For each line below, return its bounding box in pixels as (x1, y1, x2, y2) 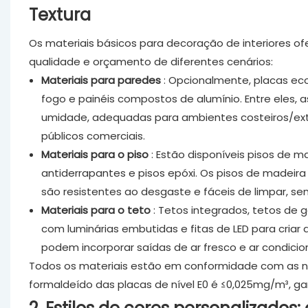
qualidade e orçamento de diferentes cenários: (28, 54, 273, 69)
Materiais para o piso (41, 146, 148, 162)
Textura (28, 3, 91, 26)
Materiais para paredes (41, 72, 161, 87)
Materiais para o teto (41, 202, 151, 217)
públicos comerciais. (41, 128, 145, 143)
